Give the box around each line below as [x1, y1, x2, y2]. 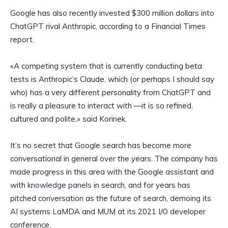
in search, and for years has [92, 180, 190, 190]
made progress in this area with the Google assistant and [10, 167, 214, 177]
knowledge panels [27, 180, 92, 190]
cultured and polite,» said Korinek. [10, 114, 127, 124]
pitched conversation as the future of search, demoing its [10, 193, 211, 204]
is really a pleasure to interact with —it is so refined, [10, 101, 193, 111]
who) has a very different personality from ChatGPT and [10, 88, 211, 98]
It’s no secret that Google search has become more [10, 140, 191, 151]
